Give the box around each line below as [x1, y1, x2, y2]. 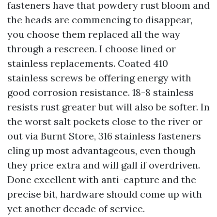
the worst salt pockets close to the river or [7, 115, 202, 127]
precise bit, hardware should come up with [7, 188, 202, 200]
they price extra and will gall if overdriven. [7, 159, 200, 171]
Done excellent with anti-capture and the [7, 173, 196, 186]
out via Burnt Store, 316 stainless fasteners [7, 130, 201, 142]
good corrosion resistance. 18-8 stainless [7, 86, 194, 98]
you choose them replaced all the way [7, 28, 180, 40]
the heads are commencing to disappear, [7, 14, 192, 26]
